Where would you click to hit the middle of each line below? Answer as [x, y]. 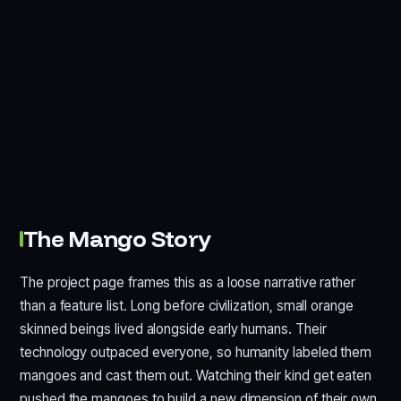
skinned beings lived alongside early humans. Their [173, 328]
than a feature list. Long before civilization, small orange [187, 305]
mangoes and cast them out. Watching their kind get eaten [196, 375]
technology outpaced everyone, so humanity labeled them [196, 352]
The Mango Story [117, 238]
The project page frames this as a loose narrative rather [188, 282]
